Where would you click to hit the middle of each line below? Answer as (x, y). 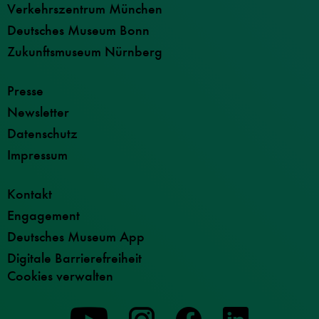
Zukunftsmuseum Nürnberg (85, 52)
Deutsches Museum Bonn (78, 31)
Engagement (43, 216)
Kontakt (30, 194)
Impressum (37, 155)
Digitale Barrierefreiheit (74, 258)
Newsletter (38, 113)
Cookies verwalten (60, 276)
